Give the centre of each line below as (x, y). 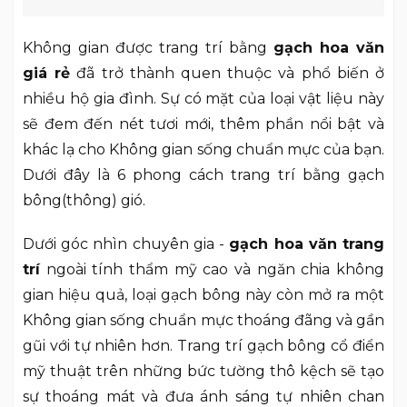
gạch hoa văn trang (307, 244)
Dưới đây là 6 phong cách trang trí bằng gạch (203, 174)
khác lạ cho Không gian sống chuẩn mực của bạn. (203, 149)
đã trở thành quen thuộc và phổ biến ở (228, 73)
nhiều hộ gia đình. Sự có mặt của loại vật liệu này (203, 98)
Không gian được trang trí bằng (148, 47)
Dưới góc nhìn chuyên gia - (126, 244)
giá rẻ (47, 73)
